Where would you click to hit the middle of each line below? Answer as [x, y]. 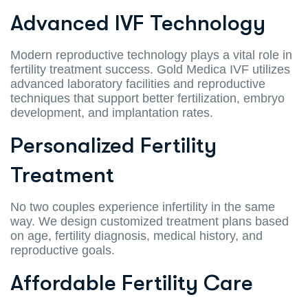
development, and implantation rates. [112, 112]
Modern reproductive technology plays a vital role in [151, 55]
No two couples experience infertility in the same [143, 207]
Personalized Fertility [113, 145]
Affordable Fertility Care [132, 283]
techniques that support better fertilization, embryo [147, 98]
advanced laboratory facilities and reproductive [138, 84]
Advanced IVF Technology [138, 23]
